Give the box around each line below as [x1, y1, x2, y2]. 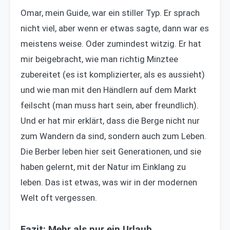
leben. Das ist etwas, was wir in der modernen [21, 177, 197, 188]
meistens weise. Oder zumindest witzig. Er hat [21, 39, 201, 49]
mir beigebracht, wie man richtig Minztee [21, 54, 178, 65]
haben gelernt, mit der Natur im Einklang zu [21, 162, 186, 172]
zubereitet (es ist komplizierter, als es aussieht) [21, 69, 205, 80]
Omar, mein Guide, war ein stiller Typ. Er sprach [21, 8, 200, 18]
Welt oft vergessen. [21, 193, 97, 203]
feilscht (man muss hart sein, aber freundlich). [21, 100, 199, 111]
